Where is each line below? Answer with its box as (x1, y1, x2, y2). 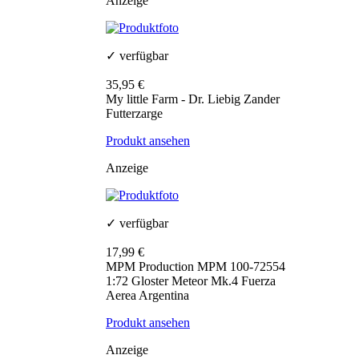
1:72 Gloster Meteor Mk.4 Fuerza (106, 274, 276, 288)
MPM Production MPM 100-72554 (106, 260, 285, 274)
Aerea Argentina (106, 288, 189, 303)
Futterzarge (106, 107, 163, 121)
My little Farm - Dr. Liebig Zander (106, 92, 280, 107)
